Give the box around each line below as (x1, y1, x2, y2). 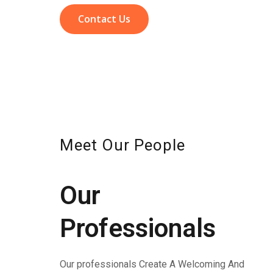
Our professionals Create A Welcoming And (60, 258, 244, 271)
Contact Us (78, 12, 130, 26)
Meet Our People (60, 136, 185, 155)
